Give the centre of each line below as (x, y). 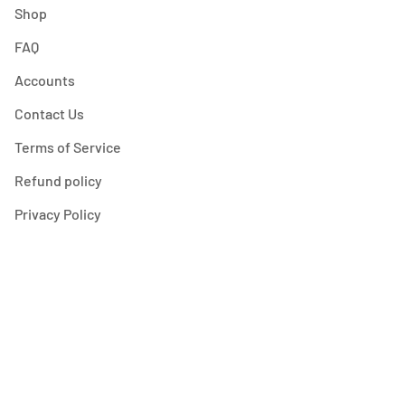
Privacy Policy (57, 214)
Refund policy (58, 181)
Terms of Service (67, 147)
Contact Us (49, 114)
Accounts (44, 80)
